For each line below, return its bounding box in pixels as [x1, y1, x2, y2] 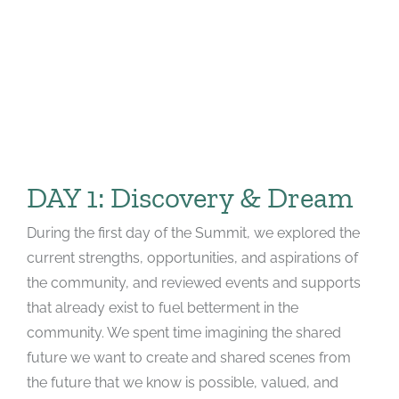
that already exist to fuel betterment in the [26, 298, 298, 316]
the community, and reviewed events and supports [26, 273, 361, 291]
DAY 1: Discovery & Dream [26, 179, 353, 215]
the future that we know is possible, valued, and [26, 373, 338, 391]
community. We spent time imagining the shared [26, 323, 341, 341]
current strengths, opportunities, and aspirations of [26, 248, 358, 266]
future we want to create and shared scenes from [26, 348, 351, 366]
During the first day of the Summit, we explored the [26, 224, 360, 241]
